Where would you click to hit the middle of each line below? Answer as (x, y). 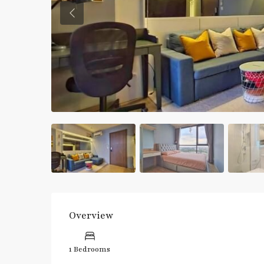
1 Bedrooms (90, 250)
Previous (87, 19)
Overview (91, 216)
